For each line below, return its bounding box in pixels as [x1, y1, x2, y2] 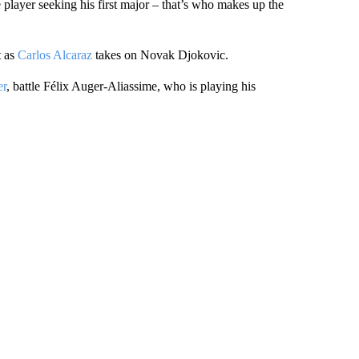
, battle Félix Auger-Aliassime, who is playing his [6, 79, 256, 93]
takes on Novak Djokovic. [91, 48, 228, 62]
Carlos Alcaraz [17, 48, 92, 62]
